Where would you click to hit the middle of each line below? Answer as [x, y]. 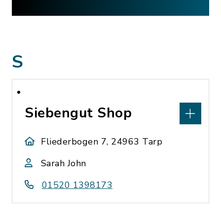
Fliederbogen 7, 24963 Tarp [102, 142]
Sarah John [63, 163]
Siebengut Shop [78, 113]
